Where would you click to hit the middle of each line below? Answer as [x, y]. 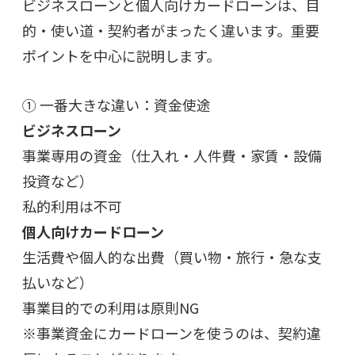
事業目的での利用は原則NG [111, 307]
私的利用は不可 [72, 206]
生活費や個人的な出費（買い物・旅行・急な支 [172, 256]
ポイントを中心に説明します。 [121, 55]
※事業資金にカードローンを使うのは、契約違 [172, 332]
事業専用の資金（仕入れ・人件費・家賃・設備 [172, 155]
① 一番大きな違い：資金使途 [116, 104]
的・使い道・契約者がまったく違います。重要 [171, 30]
